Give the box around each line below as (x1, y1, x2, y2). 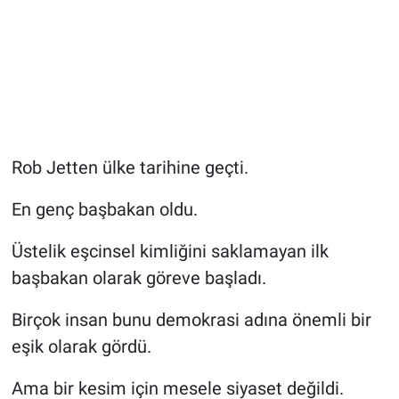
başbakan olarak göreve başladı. (11, 266, 266, 289)
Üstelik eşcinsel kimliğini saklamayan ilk (11, 240, 329, 262)
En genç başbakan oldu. (11, 198, 198, 220)
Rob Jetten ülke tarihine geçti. (11, 156, 248, 178)
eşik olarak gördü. (11, 335, 151, 357)
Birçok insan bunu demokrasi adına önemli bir (11, 308, 371, 330)
